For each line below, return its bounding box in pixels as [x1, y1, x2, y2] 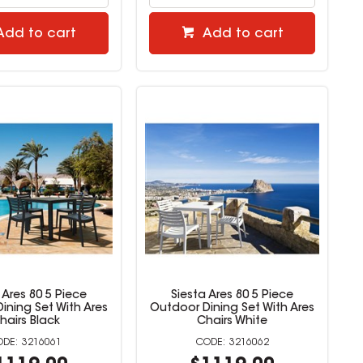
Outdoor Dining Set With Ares [150, 303, 315, 315]
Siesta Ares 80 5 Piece [171, 290, 294, 302]
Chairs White [197, 316, 268, 328]
